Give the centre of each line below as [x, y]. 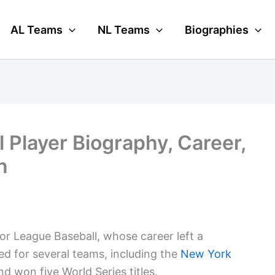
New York [206, 254]
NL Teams [124, 29]
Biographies [217, 29]
